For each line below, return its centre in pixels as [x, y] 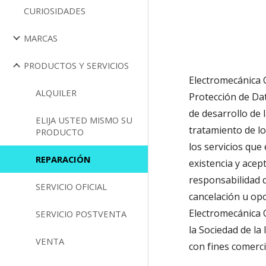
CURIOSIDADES [55, 11]
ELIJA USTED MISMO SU [84, 120]
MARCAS [41, 38]
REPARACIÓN [63, 159]
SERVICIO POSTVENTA [81, 214]
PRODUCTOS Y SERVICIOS [76, 65]
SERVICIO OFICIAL [71, 186]
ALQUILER [56, 93]
